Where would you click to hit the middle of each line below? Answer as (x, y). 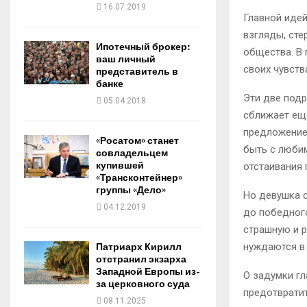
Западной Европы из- (148, 272)
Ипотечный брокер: (143, 47)
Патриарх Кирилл (139, 247)
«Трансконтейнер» (139, 178)
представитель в (137, 72)
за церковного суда (143, 284)
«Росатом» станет (137, 141)
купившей (120, 165)
